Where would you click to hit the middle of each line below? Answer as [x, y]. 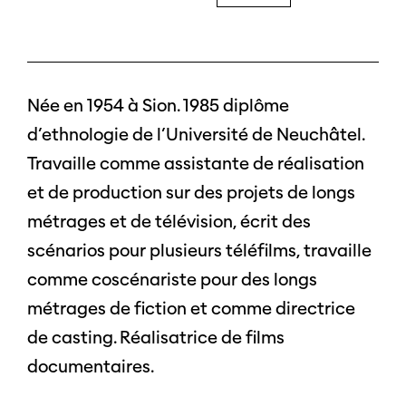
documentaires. [91, 367]
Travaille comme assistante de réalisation [196, 164]
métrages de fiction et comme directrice [191, 309]
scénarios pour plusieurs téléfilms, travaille [199, 251]
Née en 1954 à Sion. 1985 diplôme [158, 106]
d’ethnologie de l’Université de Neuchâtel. [196, 135]
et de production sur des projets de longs [191, 193]
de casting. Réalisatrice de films [156, 338]
